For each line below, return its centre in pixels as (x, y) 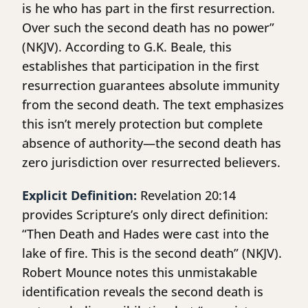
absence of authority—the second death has (152, 143)
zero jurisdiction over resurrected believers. (151, 163)
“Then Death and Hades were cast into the (145, 234)
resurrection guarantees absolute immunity (151, 86)
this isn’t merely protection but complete (142, 124)
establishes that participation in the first (141, 66)
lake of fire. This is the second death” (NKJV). (152, 253)
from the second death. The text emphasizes (153, 105)
